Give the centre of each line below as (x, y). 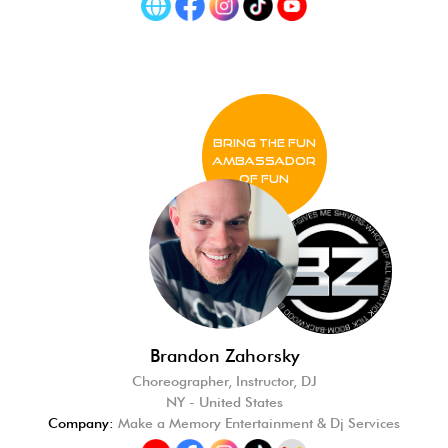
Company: (81, 423)
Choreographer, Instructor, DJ (224, 381)
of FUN (264, 178)
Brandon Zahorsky (224, 355)
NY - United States (224, 402)
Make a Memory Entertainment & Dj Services (257, 423)
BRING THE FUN (264, 142)
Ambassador (264, 160)
